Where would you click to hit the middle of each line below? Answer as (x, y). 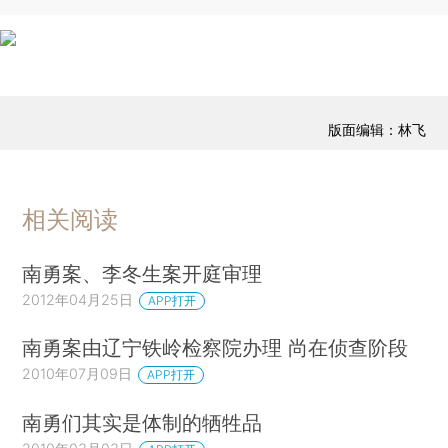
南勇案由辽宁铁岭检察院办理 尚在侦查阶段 (215, 348)
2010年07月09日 (77, 374)
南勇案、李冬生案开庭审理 (142, 273)
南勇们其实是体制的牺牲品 (142, 423)
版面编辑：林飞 (376, 130)
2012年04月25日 (78, 299)
